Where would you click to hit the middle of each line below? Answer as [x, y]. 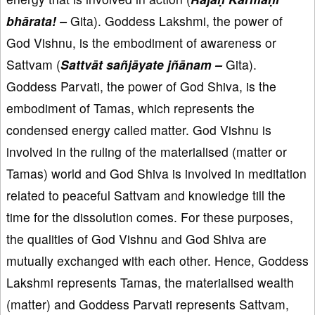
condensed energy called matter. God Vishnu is [139, 129]
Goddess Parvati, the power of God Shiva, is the [141, 86]
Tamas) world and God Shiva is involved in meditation [156, 173]
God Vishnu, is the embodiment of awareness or [141, 42]
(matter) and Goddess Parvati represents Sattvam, [148, 304]
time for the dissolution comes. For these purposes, [150, 217]
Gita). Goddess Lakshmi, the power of [175, 20]
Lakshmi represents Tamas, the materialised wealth [150, 282]
